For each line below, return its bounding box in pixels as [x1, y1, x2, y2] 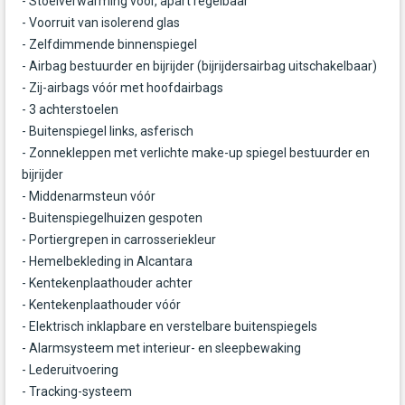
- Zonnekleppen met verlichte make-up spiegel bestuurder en [22, 146, 370, 161]
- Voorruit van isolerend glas [22, 15, 180, 31]
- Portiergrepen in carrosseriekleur [22, 232, 216, 248]
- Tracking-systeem [22, 384, 132, 400]
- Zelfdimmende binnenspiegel [22, 37, 197, 52]
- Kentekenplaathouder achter [22, 276, 193, 291]
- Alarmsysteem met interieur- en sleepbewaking [22, 341, 301, 356]
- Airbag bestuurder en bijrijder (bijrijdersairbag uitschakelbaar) [22, 59, 377, 74]
